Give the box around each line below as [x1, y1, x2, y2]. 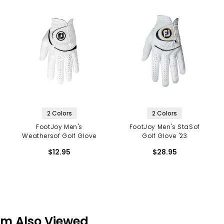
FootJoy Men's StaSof [129, 122, 200, 131]
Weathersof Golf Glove [22, 131, 96, 140]
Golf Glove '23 [142, 131, 187, 140]
